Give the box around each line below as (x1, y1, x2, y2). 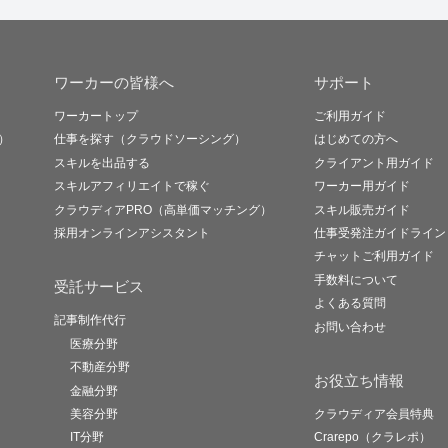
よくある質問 (314, 296, 386, 311)
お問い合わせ (314, 319, 386, 334)
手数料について (314, 272, 398, 287)
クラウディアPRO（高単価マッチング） (54, 202, 272, 217)
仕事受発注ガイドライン (314, 225, 446, 240)
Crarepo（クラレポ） (314, 430, 431, 445)
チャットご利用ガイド (314, 249, 434, 264)
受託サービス (54, 278, 144, 296)
